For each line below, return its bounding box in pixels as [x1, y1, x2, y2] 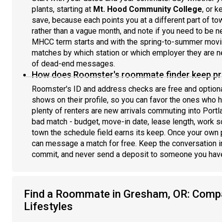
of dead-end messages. [32, 59, 115, 68]
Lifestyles [24, 200, 73, 213]
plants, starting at [32, 4, 93, 14]
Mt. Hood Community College [93, 4, 202, 14]
